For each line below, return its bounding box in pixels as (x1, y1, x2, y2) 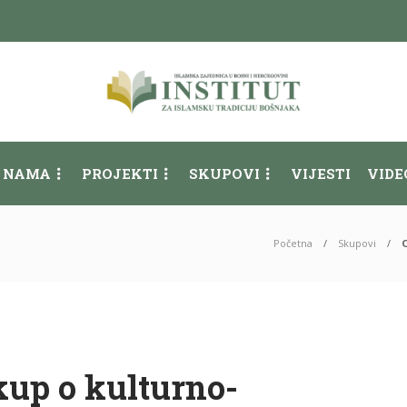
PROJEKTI (82, 164, 158, 183)
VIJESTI (291, 164, 351, 183)
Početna (273, 236, 313, 250)
